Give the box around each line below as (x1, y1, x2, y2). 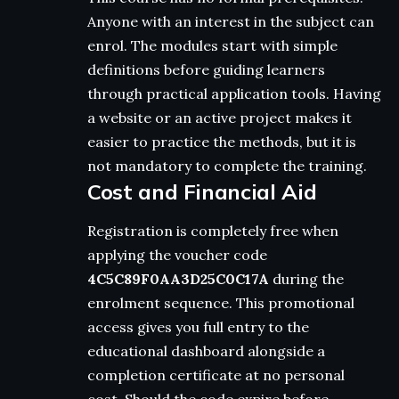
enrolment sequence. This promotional (87, 294, 354, 313)
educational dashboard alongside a (87, 342, 325, 361)
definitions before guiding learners (87, 60, 325, 78)
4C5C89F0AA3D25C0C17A (87, 270, 269, 289)
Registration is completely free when (87, 222, 338, 240)
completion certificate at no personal (87, 366, 345, 385)
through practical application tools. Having (87, 84, 381, 102)
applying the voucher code (87, 246, 267, 265)
